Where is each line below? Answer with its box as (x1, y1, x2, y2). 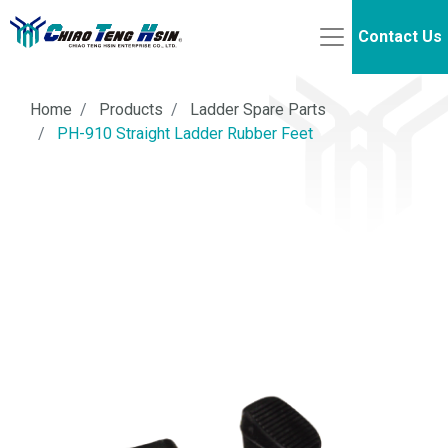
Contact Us (357, 27, 442, 46)
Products (99, 100, 163, 119)
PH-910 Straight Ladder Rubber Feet (57, 124, 313, 143)
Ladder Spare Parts (190, 100, 326, 119)
